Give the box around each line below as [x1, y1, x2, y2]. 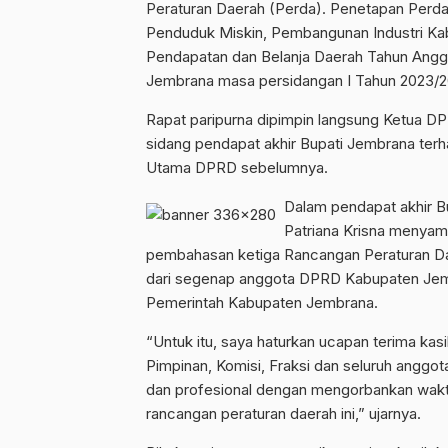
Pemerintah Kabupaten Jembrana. [146, 293, 378, 313]
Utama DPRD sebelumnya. [146, 158, 328, 178]
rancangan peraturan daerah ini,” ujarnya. [146, 404, 421, 424]
